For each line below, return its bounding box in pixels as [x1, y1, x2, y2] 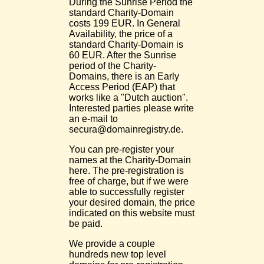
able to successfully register [69, 187, 184, 197]
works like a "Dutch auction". [69, 93, 188, 103]
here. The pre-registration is [69, 166, 184, 176]
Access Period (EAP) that [69, 82, 175, 92]
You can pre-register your [69, 144, 174, 154]
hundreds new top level [69, 249, 166, 259]
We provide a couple [69, 239, 155, 249]
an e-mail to [69, 114, 118, 124]
